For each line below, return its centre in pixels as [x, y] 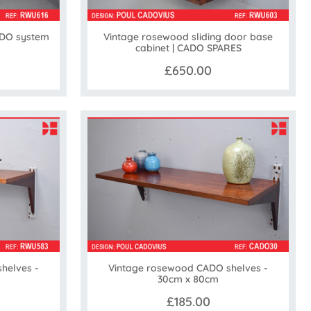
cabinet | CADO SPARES [188, 48]
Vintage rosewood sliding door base [188, 37]
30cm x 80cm [188, 279]
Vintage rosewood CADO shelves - [188, 268]
